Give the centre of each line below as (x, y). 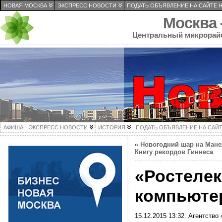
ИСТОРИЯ (112, 127)
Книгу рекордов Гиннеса (174, 152)
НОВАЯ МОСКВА (25, 5)
